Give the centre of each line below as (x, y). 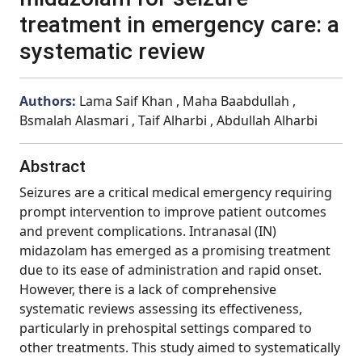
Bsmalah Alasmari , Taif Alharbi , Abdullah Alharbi (168, 120)
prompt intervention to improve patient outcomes (173, 212)
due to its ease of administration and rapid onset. (170, 270)
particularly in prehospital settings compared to (166, 328)
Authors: (49, 101)
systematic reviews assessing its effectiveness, (161, 309)
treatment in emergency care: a (179, 25)
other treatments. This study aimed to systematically (180, 347)
